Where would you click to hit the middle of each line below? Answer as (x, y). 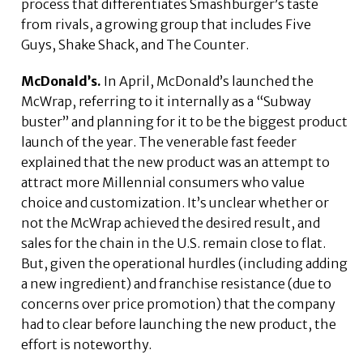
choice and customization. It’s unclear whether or (175, 203)
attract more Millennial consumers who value (163, 183)
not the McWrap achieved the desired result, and (171, 223)
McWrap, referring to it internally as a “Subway (167, 102)
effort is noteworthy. (87, 345)
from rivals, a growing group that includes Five (167, 25)
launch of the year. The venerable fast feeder (159, 142)
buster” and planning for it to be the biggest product (185, 122)
